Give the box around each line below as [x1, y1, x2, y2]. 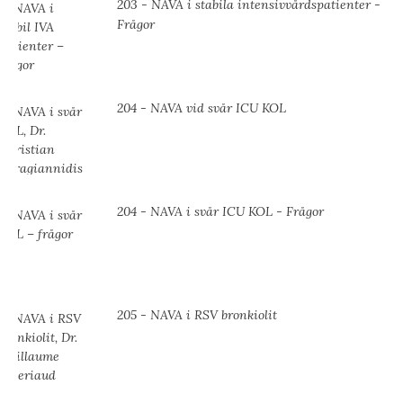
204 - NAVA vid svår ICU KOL [117, 100, 286, 117]
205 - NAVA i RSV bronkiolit [117, 307, 277, 324]
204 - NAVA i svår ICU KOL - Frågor [117, 203, 324, 220]
